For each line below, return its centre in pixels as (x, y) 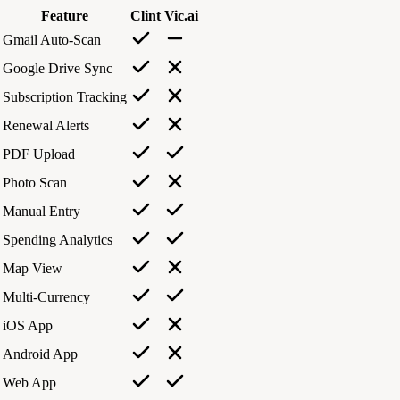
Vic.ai (181, 15)
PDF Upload (39, 154)
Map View (33, 268)
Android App (40, 354)
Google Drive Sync (58, 68)
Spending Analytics (58, 239)
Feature (65, 15)
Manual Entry (42, 211)
